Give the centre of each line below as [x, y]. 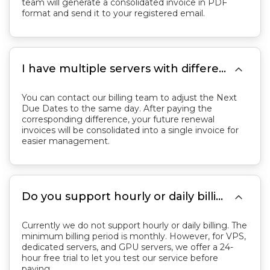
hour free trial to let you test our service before [120, 258]
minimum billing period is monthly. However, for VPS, [134, 236]
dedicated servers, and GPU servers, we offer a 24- [127, 247]
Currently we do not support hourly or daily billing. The [134, 225]
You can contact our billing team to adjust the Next [129, 98]
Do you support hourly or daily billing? [219, 196]
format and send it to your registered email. [113, 13]
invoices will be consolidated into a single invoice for [130, 130]
